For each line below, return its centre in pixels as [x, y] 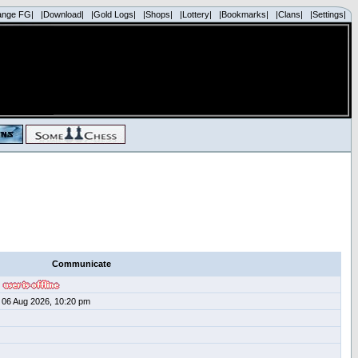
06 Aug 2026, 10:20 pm [46, 301]
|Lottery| [196, 14]
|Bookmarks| [244, 14]
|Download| [62, 14]
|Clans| [289, 14]
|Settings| [328, 14]
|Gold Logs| [113, 14]
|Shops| [158, 14]
